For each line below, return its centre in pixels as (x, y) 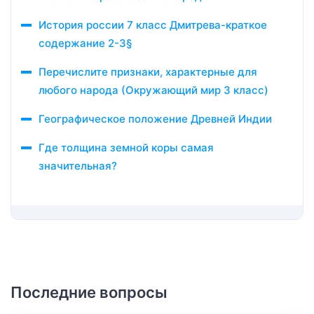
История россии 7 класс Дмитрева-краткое (153, 25)
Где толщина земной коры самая (126, 148)
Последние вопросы (89, 292)
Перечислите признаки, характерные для (148, 72)
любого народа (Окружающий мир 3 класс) (153, 90)
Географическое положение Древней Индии (155, 119)
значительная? (78, 166)
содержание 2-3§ (85, 43)
